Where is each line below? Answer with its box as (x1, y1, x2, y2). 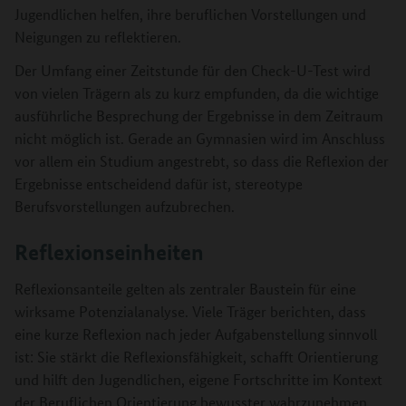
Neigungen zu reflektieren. (14, 26, 181, 46)
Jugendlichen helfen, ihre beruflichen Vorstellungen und (14, 4, 366, 24)
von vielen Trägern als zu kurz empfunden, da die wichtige (14, 82, 379, 102)
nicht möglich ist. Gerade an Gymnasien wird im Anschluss (14, 128, 385, 148)
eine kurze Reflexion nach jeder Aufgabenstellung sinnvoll (14, 324, 377, 343)
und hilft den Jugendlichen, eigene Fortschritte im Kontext (14, 369, 382, 389)
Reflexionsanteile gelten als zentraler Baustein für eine (14, 278, 356, 298)
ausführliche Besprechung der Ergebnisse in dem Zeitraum (14, 105, 383, 125)
